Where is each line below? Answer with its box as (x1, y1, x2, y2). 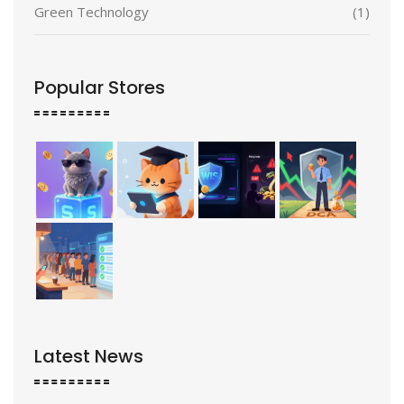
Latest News (34, 344, 143, 370)
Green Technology (34, 3, 149, 22)
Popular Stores (34, 75, 165, 101)
